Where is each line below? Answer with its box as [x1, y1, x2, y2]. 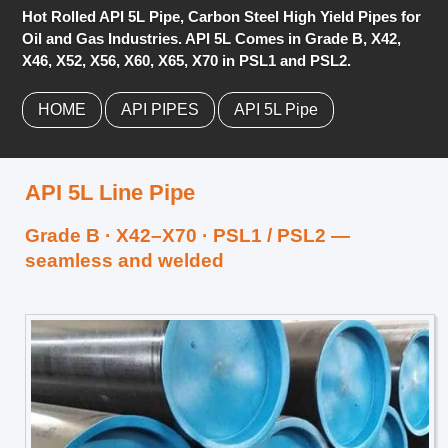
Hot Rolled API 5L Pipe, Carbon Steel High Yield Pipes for [22, 8, 421, 26]
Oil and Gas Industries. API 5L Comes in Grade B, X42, [22, 30, 401, 48]
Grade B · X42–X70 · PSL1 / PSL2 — [25, 225, 350, 247]
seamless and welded [25, 250, 224, 272]
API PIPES [121, 101, 199, 119]
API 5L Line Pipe [25, 180, 195, 206]
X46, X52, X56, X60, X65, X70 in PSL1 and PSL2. [22, 52, 351, 70]
